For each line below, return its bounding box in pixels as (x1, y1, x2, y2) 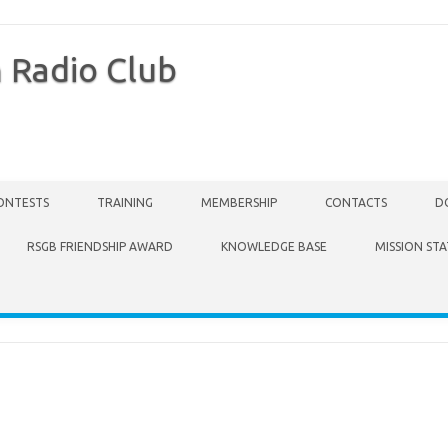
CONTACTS (325, 196, 387, 209)
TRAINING (97, 196, 153, 209)
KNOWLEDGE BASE (221, 240, 327, 253)
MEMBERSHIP (201, 196, 277, 209)
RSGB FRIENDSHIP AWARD (27, 240, 173, 253)
